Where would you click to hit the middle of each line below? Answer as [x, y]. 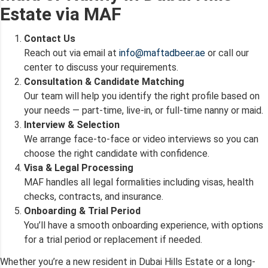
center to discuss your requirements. [101, 68]
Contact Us [50, 39]
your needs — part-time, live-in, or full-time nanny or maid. [144, 111]
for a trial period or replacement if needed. [113, 240]
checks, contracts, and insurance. [94, 197]
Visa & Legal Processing [79, 168]
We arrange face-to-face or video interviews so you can [141, 139]
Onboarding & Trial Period [82, 211]
